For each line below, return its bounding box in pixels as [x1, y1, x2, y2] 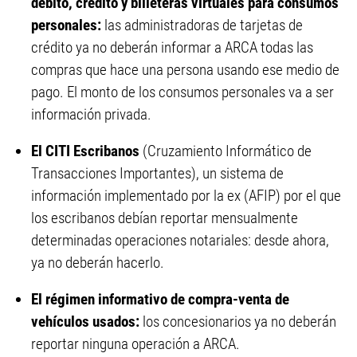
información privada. [31, 105, 151, 124]
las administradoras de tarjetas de [104, 16, 303, 35]
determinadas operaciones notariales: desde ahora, [31, 231, 329, 250]
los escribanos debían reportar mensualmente [31, 209, 298, 228]
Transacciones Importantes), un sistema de [31, 164, 284, 183]
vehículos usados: [31, 312, 139, 331]
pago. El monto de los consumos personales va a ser [31, 83, 334, 102]
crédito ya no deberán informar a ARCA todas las [31, 38, 313, 57]
